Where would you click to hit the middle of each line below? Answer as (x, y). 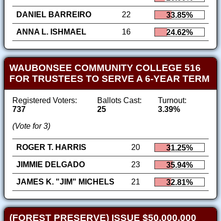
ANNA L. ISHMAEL (51, 32)
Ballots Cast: (119, 101)
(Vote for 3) (31, 126)
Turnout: (172, 101)
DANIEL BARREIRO (54, 15)
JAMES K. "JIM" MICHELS (65, 182)
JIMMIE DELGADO (51, 165)
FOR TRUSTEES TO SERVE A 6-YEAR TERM (109, 79)
